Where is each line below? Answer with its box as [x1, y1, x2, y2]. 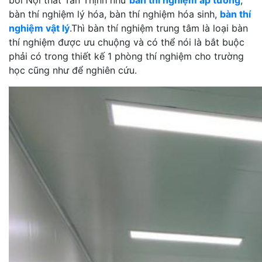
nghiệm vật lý [9, 22, 70, 34]
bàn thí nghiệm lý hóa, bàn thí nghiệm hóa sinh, [9, 8, 220, 20]
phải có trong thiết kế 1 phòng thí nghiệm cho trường [9, 50, 244, 62]
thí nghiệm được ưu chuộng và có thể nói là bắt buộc [9, 36, 244, 48]
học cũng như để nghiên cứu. [9, 64, 137, 76]
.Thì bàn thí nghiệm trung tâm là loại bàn [70, 22, 248, 34]
